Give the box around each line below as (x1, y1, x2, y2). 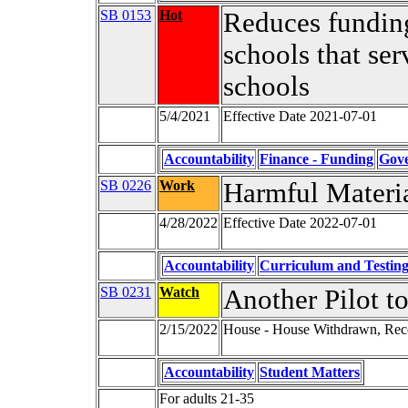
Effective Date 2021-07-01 (223, 108, 377, 125)
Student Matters (260, 364, 360, 381)
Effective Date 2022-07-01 (223, 215, 377, 231)
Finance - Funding (260, 151, 373, 168)
